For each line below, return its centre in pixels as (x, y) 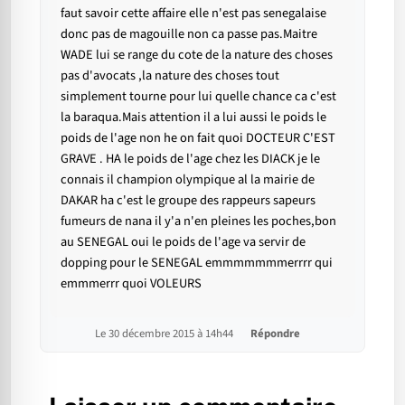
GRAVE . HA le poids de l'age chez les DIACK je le (190, 159)
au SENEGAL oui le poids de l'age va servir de (183, 242)
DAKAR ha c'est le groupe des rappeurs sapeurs (188, 201)
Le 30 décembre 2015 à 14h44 (165, 334)
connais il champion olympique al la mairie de (188, 180)
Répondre (275, 334)
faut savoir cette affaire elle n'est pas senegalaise (193, 14)
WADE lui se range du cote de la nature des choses (197, 55)
